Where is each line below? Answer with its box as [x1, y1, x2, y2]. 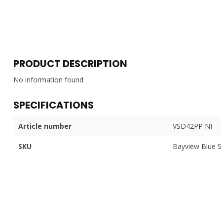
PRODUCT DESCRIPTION [13, 56, 127, 71]
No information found [13, 74, 83, 84]
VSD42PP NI [172, 121, 212, 131]
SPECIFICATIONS [13, 98, 94, 112]
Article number [18, 121, 72, 131]
